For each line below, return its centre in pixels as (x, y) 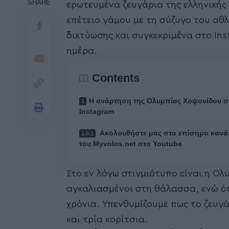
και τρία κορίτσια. (107, 220)
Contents (116, 78)
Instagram (97, 112)
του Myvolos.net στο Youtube (131, 144)
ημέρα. (82, 51)
